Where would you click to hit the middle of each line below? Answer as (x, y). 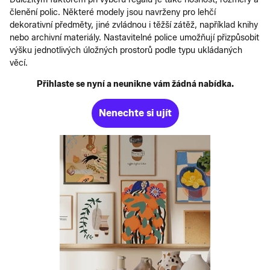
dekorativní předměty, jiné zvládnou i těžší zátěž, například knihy (134, 25)
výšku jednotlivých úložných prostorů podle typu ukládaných (126, 50)
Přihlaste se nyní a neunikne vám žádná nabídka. (135, 84)
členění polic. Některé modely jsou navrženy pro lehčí (113, 12)
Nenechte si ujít (135, 113)
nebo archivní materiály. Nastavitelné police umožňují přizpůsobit (134, 37)
